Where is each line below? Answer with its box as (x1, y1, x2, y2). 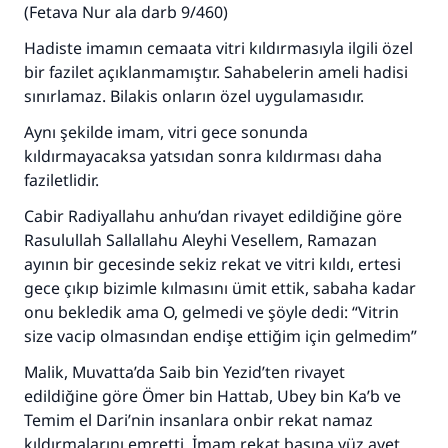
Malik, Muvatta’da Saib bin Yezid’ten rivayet (24, 361, 345, 383)
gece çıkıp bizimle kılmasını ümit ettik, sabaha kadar (24, 277, 416, 299)
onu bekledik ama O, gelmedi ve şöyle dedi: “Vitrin (24, 301, 399, 323)
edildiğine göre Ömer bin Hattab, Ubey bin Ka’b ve (24, 385, 401, 407)
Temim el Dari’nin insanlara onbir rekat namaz (24, 409, 373, 431)
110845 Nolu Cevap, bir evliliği (77, 373, 371, 401)
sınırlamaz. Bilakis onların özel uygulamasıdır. (24, 85, 364, 107)
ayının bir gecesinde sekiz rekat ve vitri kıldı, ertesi (24, 253, 401, 275)
